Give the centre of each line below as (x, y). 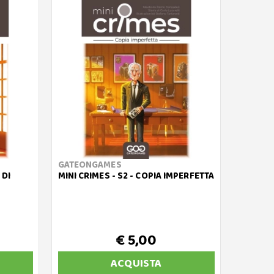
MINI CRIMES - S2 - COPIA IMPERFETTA (136, 176)
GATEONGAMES (90, 165)
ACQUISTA (136, 264)
